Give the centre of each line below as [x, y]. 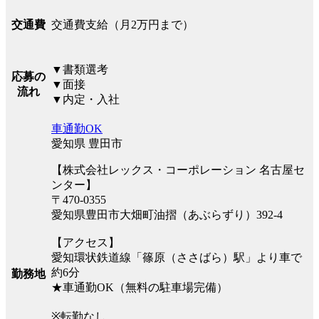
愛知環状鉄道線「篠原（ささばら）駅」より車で [177, 257]
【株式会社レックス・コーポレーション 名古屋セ [178, 169]
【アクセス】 [85, 242]
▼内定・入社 [85, 99]
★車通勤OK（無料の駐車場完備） [140, 287]
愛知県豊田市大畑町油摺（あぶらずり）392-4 [167, 214]
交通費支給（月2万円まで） [122, 24]
